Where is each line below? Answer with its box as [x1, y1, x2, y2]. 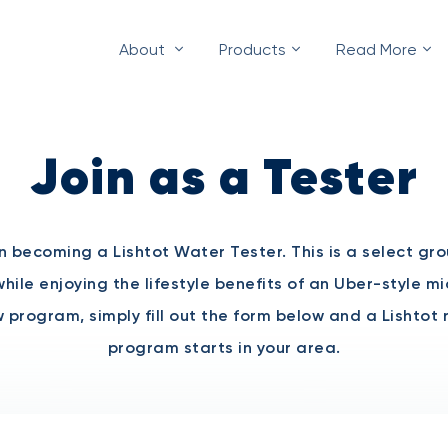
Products [219, 40, 286, 59]
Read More [336, 40, 417, 59]
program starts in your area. [107, 338, 341, 358]
